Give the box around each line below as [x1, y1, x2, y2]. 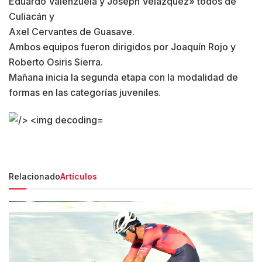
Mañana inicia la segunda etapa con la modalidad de [9, 71, 238, 83]
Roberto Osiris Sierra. [9, 56, 103, 68]
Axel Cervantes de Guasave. [9, 25, 135, 37]
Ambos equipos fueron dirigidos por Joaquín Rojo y [9, 40, 236, 53]
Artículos [60, 171, 97, 181]
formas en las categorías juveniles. [9, 86, 161, 98]
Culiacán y [9, 10, 54, 22]
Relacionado [9, 171, 60, 181]
